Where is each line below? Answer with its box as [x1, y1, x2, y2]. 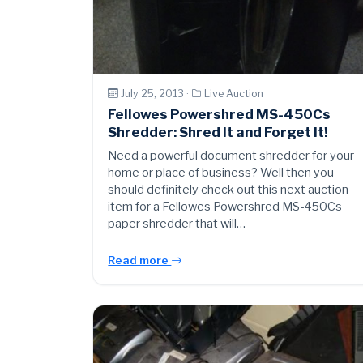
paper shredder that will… [108, 216, 246, 232]
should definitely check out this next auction [108, 182, 349, 198]
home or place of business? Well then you [108, 165, 335, 181]
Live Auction [204, 87, 264, 100]
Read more [108, 254, 172, 267]
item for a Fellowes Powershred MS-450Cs [108, 199, 343, 215]
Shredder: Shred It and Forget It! [108, 124, 328, 141]
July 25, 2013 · [121, 87, 192, 100]
